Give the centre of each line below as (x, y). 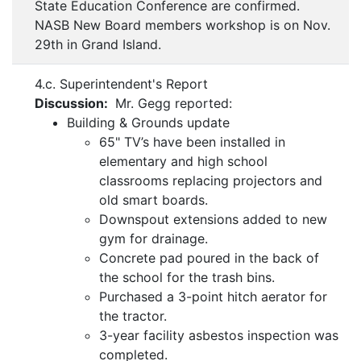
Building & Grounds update (148, 123)
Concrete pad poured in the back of (209, 258)
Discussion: (73, 104)
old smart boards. (154, 200)
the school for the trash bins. (187, 278)
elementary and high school (183, 162)
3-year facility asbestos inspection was (219, 336)
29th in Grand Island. (98, 45)
